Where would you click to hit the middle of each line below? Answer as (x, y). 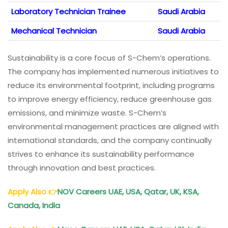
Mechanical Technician (54, 31)
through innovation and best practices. (82, 167)
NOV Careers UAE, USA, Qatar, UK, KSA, (128, 191)
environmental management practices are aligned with (113, 126)
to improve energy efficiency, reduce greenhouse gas (110, 99)
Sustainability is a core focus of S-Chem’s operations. (109, 58)
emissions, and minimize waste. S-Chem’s (87, 112)
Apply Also (28, 191)
